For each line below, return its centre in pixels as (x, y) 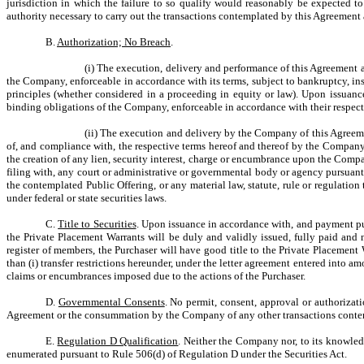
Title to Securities (97, 224)
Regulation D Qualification (118, 341)
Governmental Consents (111, 302)
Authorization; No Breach (114, 42)
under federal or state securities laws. (87, 198)
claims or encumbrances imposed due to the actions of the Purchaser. (156, 276)
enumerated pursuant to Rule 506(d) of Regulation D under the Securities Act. (177, 354)
